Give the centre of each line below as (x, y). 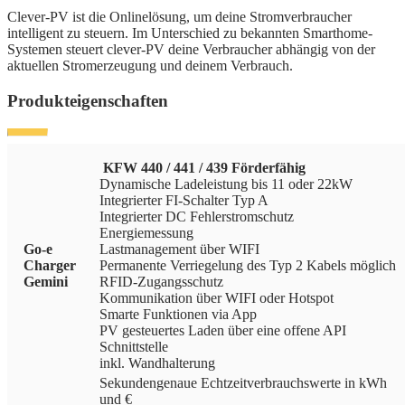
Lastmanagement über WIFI (179, 249)
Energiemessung (146, 232)
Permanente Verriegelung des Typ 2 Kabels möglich (248, 265)
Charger (50, 265)
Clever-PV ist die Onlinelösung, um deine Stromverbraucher (179, 17)
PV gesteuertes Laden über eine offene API (223, 330)
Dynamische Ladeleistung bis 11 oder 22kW (226, 184)
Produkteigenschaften (88, 100)
